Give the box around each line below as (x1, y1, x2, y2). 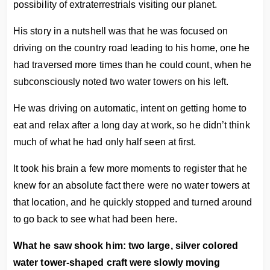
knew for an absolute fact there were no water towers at (13, 180, 250, 190)
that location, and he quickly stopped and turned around (13, 197, 253, 207)
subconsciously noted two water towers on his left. (13, 77, 228, 87)
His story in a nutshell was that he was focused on (13, 26, 228, 36)
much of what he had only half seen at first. (13, 137, 196, 147)
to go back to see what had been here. (13, 214, 177, 224)
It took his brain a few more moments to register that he (13, 163, 248, 174)
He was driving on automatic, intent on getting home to (13, 103, 247, 113)
